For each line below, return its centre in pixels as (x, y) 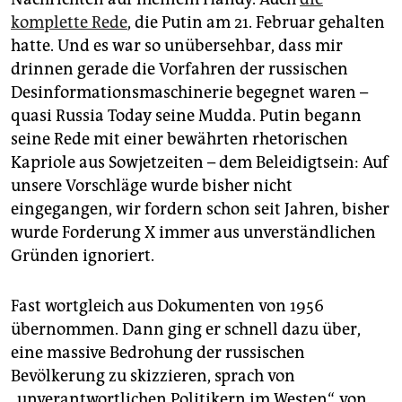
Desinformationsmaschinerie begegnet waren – (189, 93)
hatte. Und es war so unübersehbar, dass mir (177, 46)
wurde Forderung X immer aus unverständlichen (193, 233)
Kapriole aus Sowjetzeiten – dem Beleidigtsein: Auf (200, 163)
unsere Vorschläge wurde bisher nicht (152, 186)
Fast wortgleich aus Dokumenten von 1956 (167, 306)
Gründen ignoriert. (83, 256)
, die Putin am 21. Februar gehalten (256, 23)
